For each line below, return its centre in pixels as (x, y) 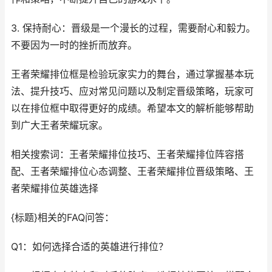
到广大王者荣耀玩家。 (59, 125)
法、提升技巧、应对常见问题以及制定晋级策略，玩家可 (132, 91)
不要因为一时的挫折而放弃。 (74, 45)
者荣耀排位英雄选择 (55, 188)
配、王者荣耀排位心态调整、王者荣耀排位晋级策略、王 (132, 171)
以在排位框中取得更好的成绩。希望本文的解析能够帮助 (132, 108)
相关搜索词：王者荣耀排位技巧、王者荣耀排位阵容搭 (127, 154)
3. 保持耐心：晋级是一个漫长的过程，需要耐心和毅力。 (133, 28)
